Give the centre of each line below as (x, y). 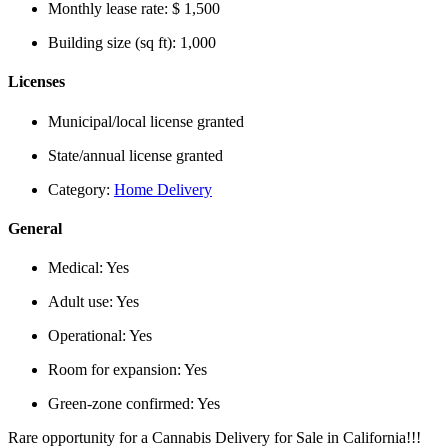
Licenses (36, 82)
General (35, 229)
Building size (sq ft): (114, 43)
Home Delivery (163, 189)
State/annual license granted (135, 155)
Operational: (88, 336)
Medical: (77, 268)
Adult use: (82, 302)
